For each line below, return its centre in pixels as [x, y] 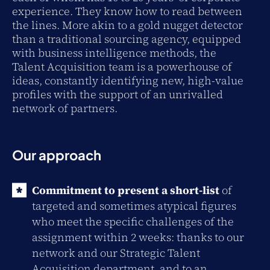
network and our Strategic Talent [116, 253]
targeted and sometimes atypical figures [134, 206]
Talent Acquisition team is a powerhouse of [122, 67]
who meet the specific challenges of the [133, 221]
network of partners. [65, 108]
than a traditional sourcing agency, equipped [127, 39]
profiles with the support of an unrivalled [118, 94]
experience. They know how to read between [127, 11]
